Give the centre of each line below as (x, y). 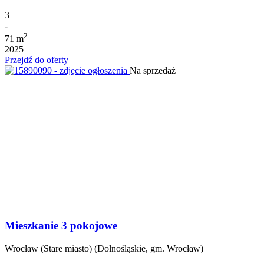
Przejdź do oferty (37, 60)
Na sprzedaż (153, 71)
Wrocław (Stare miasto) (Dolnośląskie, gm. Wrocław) (104, 248)
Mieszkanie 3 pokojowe (61, 225)
